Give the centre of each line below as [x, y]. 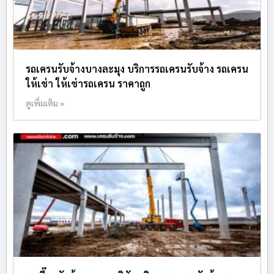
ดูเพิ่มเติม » [45, 103]
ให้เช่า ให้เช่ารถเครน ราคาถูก [88, 84]
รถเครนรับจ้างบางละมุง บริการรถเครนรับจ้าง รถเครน [137, 69]
